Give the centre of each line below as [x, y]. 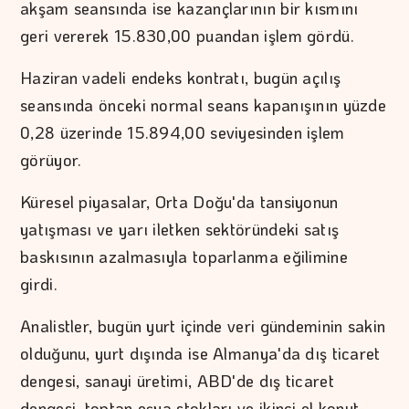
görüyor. [51, 160]
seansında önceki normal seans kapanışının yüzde [204, 105]
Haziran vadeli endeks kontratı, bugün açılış [181, 78]
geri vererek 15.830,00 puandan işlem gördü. [187, 36]
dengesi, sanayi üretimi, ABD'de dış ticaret [177, 381]
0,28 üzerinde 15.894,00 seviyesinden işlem [183, 133]
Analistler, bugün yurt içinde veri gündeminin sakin [203, 326]
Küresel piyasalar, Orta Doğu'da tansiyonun [179, 202]
